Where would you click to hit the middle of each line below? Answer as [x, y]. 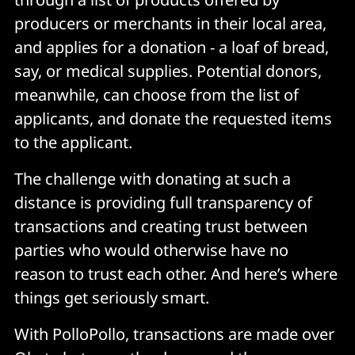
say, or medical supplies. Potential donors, [168, 71]
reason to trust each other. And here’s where [176, 273]
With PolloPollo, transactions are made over [174, 334]
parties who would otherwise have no [151, 250]
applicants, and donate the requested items [173, 118]
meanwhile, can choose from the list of [157, 94]
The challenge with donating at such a [153, 178]
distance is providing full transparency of [163, 202]
